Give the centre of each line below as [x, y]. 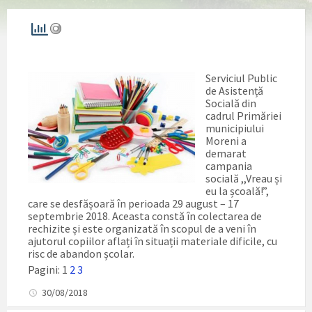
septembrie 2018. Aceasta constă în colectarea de [145, 216]
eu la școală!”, [237, 190]
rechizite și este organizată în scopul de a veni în [142, 228]
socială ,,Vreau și [244, 178]
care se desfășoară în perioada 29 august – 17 [133, 203]
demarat [226, 153]
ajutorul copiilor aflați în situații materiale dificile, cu [153, 241]
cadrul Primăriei [243, 115]
